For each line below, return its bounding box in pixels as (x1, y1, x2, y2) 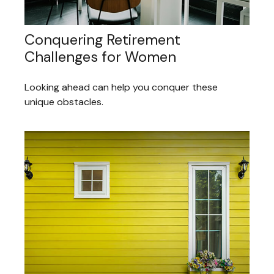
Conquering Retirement (24, 29, 180, 49)
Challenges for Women (24, 46, 176, 66)
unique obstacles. (24, 95, 103, 108)
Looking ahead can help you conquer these (24, 80, 218, 94)
